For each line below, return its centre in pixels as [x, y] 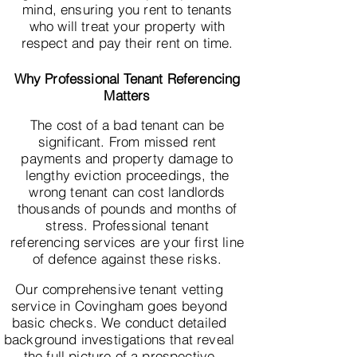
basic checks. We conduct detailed [119, 322]
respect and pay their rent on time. [127, 43]
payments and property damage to [127, 158]
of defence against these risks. [127, 259]
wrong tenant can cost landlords [127, 192]
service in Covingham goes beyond [119, 306]
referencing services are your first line [127, 242]
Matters [127, 95]
